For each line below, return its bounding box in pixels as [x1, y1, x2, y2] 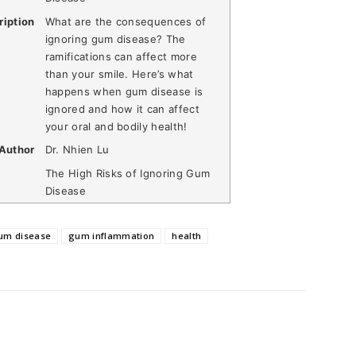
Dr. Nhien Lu [44, 143, 110, 157]
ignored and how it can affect [44, 102, 199, 115]
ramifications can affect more [44, 49, 197, 63]
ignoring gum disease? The [44, 32, 186, 45]
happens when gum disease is [44, 84, 203, 98]
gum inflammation [68, 230, 155, 242]
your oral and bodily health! [44, 119, 188, 133]
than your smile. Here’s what [44, 67, 194, 80]
